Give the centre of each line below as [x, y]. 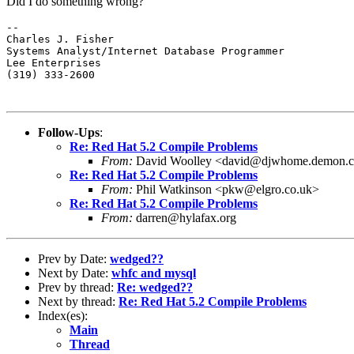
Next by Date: [75, 273]
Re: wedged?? [155, 287]
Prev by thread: [77, 287]
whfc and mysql [154, 273]
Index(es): [63, 315]
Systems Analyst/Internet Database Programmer [145, 51]
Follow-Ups [69, 132]
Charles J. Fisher [60, 39]
